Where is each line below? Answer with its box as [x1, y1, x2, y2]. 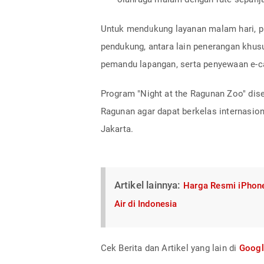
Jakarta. [100, 123, 136, 134]
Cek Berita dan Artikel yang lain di [100, 242, 239, 253]
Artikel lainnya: [114, 179, 183, 191]
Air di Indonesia [114, 198, 177, 209]
